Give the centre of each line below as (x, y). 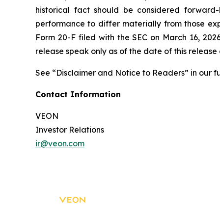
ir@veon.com (60, 143)
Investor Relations (70, 130)
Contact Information (78, 94)
